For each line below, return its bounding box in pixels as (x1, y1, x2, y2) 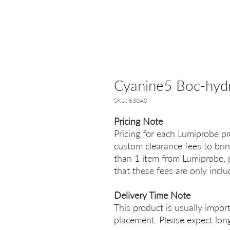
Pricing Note (114, 116, 163, 127)
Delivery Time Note (114, 189, 190, 201)
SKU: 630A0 (114, 97, 147, 104)
